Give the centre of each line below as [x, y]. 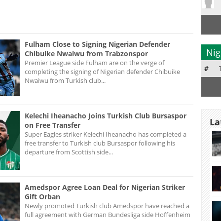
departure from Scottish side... [69, 152]
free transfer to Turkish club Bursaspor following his [100, 143]
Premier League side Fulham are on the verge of [94, 62]
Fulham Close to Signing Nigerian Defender [97, 44]
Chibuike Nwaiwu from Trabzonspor [86, 53]
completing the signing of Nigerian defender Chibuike [102, 71]
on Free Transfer [53, 125]
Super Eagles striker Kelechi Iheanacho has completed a [106, 134]
